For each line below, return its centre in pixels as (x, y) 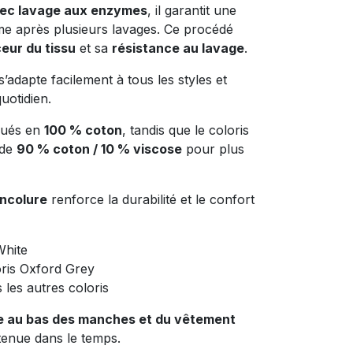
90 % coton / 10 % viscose (99, 149)
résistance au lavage (178, 48)
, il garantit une (192, 11)
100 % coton (83, 130)
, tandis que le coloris (186, 130)
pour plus (213, 149)
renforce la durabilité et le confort (151, 200)
